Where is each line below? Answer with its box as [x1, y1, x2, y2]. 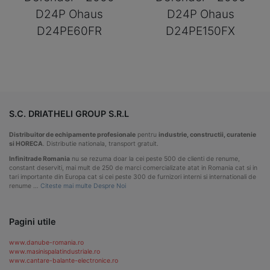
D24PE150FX [166, 24, 236, 39]
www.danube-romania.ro [9, 239, 84, 247]
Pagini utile [9, 216, 56, 227]
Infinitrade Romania [9, 154, 70, 163]
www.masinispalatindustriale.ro [9, 248, 100, 256]
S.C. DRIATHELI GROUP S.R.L [9, 108, 129, 119]
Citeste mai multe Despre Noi [40, 181, 126, 190]
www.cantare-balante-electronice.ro [9, 257, 118, 265]
